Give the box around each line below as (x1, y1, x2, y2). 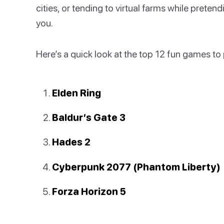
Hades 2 (52, 136, 90, 148)
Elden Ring (52, 87, 101, 98)
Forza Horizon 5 (52, 185, 126, 197)
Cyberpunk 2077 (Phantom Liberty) (52, 160, 220, 172)
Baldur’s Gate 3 (52, 111, 125, 123)
